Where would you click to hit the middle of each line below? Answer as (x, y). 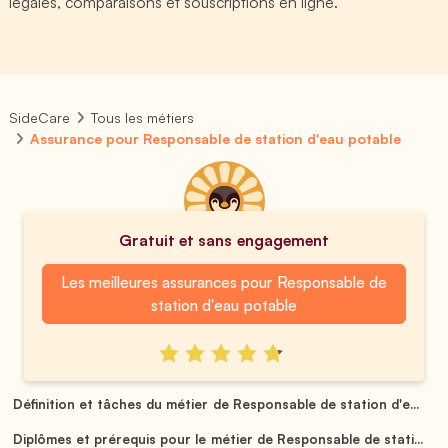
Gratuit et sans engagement (224, 240)
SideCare (39, 117)
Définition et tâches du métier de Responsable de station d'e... (216, 403)
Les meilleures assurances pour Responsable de (224, 282)
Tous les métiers (143, 117)
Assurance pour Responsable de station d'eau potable (216, 138)
